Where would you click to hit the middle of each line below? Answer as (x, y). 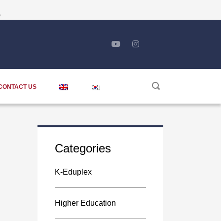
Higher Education (85, 203)
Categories (83, 148)
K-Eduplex (73, 172)
